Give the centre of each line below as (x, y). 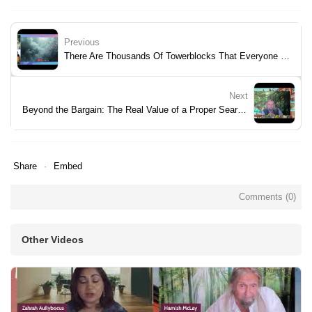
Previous (82, 42)
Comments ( (264, 196)
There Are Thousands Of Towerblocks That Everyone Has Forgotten (285, 56)
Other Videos (53, 239)
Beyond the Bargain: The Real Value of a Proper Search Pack (242, 109)
